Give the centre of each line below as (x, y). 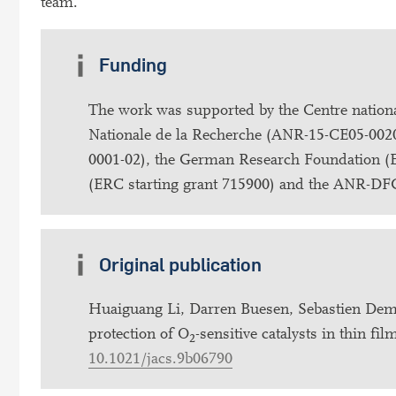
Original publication (180, 265)
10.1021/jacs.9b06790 (160, 359)
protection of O (139, 334)
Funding (133, 65)
